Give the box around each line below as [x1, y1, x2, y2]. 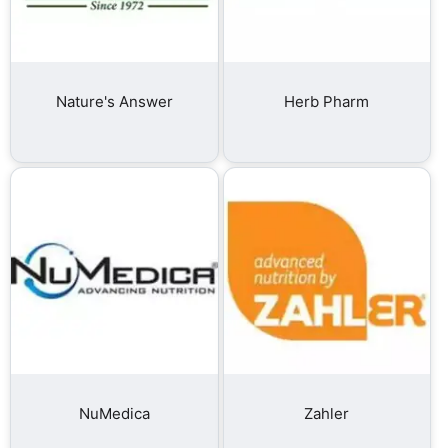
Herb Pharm [284, 92, 370, 111]
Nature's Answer [55, 92, 173, 111]
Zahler [304, 404, 350, 424]
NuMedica [78, 404, 150, 424]
